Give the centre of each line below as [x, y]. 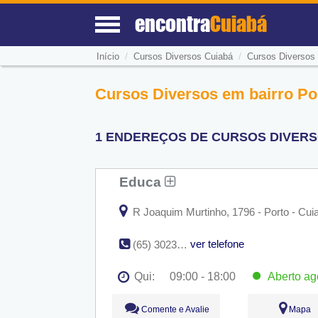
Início [108, 57]
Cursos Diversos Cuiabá [183, 57]
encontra [173, 23]
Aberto [283, 276]
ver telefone [218, 243]
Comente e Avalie [174, 309]
